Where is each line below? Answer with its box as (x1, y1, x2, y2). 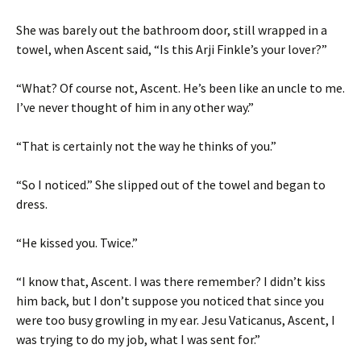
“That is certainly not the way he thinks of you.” (16, 138, 276, 155)
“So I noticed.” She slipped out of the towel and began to (16, 176, 326, 193)
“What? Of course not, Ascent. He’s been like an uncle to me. (16, 80, 345, 97)
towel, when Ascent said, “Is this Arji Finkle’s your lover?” (16, 41, 327, 58)
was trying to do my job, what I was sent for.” (16, 331, 260, 348)
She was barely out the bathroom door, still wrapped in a (16, 22, 327, 39)
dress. (16, 196, 48, 213)
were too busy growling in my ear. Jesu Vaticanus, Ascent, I (16, 312, 335, 329)
